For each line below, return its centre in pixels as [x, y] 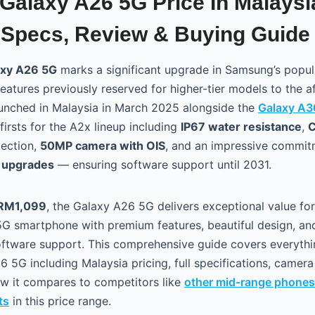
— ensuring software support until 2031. [163, 164]
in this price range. [60, 301]
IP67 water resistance [241, 126]
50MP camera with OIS [103, 145]
